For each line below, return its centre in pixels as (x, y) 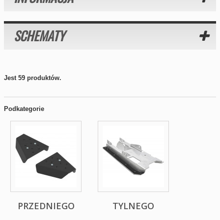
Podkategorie (24, 109)
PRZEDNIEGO (46, 206)
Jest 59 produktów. (33, 78)
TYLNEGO (133, 206)
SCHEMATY (39, 36)
